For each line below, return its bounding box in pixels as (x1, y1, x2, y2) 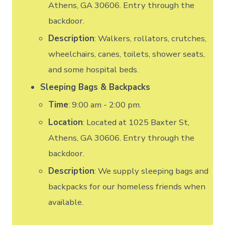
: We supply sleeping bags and (94, 165, 209, 177)
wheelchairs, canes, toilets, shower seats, (48, 48, 205, 60)
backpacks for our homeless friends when (48, 180, 206, 192)
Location (48, 116, 83, 128)
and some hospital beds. (48, 63, 139, 75)
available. (48, 196, 84, 208)
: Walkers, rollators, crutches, (94, 32, 207, 44)
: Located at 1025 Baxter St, (83, 116, 190, 128)
